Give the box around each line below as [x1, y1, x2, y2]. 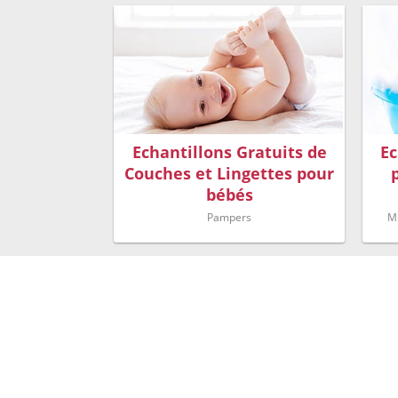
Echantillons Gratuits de [131, 140, 327, 163]
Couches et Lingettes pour [124, 162, 335, 184]
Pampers [207, 209, 252, 225]
